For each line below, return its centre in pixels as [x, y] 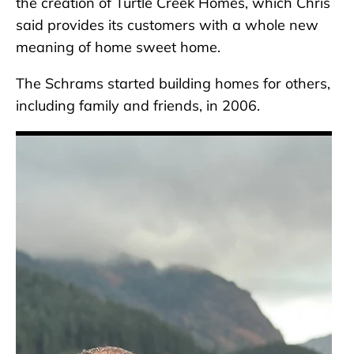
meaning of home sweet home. [118, 47]
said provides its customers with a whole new [167, 25]
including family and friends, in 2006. [138, 106]
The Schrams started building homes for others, [173, 84]
